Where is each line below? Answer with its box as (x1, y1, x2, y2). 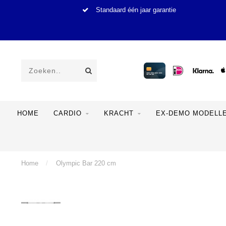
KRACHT (103, 109, 134, 117)
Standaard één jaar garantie (93, 7, 176, 14)
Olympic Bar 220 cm (56, 159, 116, 167)
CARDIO (53, 109, 82, 117)
